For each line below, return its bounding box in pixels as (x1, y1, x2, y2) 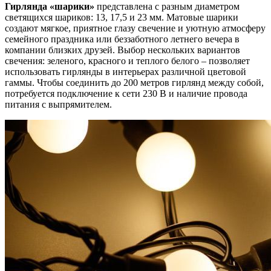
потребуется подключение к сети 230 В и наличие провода (5, 88, 247, 99)
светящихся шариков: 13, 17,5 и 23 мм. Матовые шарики (5, 11, 238, 22)
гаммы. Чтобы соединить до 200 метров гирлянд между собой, (5, 77, 264, 88)
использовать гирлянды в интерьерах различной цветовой (5, 66, 246, 77)
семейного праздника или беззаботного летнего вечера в (5, 33, 240, 44)
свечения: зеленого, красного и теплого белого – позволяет (5, 55, 250, 66)
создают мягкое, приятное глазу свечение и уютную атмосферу (5, 22, 266, 33)
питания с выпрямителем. (5, 99, 112, 109)
